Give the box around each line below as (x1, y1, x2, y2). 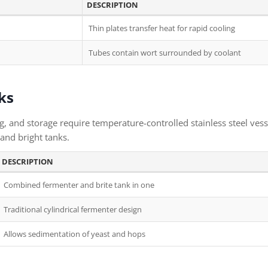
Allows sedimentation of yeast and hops (4, 229, 145, 239)
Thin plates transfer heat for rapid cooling (89, 23, 235, 33)
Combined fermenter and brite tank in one (4, 179, 154, 190)
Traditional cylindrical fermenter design (4, 204, 142, 215)
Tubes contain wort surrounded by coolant (89, 47, 241, 58)
